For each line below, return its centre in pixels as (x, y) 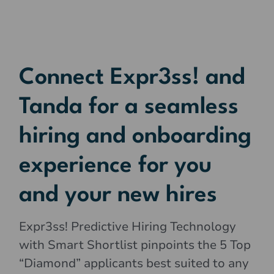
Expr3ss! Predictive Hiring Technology (128, 227)
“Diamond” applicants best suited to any (134, 264)
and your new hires (118, 196)
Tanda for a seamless (129, 108)
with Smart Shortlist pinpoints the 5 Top (135, 245)
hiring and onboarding (135, 137)
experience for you (116, 166)
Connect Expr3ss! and (132, 78)
